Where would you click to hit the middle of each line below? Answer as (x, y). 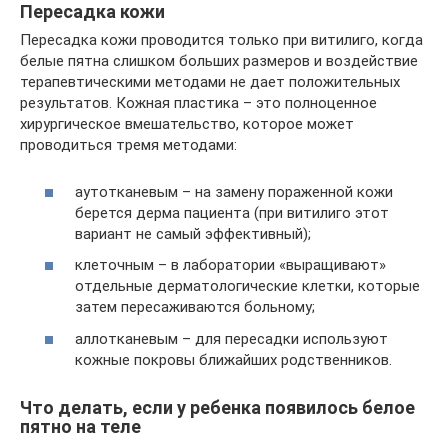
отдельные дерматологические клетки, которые (247, 286)
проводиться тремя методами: (128, 145)
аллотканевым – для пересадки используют (231, 338)
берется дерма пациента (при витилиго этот (232, 212)
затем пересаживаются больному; (195, 307)
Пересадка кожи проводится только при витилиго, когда (221, 40)
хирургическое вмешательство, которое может (187, 124)
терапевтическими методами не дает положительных (210, 82)
